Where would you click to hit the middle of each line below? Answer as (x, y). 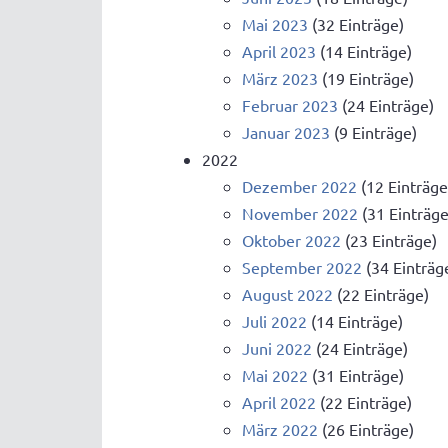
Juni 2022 (277, 348)
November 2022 (300, 213)
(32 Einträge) (356, 24)
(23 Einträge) (389, 240)
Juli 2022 (274, 321)
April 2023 (279, 51)
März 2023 (280, 78)
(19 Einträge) (366, 78)
